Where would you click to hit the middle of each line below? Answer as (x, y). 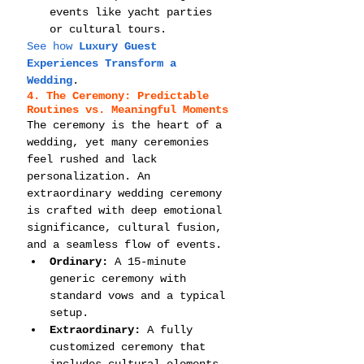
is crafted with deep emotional (128, 210)
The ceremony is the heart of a (128, 125)
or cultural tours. (108, 29)
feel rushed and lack (95, 159)
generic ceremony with (121, 278)
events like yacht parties (134, 12)
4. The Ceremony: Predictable (121, 95)
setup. (69, 312)
